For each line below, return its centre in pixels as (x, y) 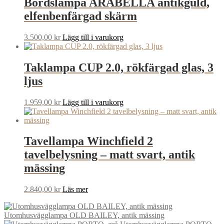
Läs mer (75, 189)
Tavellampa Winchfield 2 (88, 141)
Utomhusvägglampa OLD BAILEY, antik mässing (84, 215)
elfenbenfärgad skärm (80, 16)
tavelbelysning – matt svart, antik (109, 155)
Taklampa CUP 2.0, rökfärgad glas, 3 (119, 67)
